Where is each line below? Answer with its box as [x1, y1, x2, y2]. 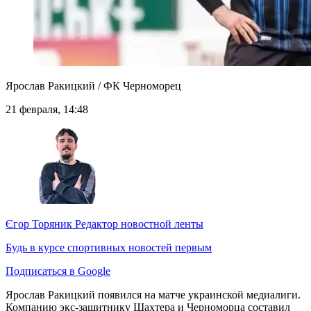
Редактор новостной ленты [72, 218, 203, 230]
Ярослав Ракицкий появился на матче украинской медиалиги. [6, 289, 301, 301]
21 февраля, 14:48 [6, 103, 88, 116]
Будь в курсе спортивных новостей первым [6, 242, 212, 254]
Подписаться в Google [6, 265, 110, 278]
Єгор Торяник [6, 218, 72, 230]
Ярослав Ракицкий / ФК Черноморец [6, 80, 181, 92]
